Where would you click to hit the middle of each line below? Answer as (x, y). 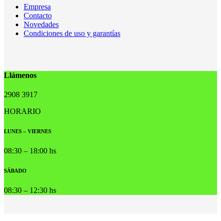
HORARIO (22, 111)
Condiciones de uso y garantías (72, 33)
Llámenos (20, 75)
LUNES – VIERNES (28, 131)
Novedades (41, 24)
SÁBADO (15, 171)
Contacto (38, 15)
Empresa (37, 6)
